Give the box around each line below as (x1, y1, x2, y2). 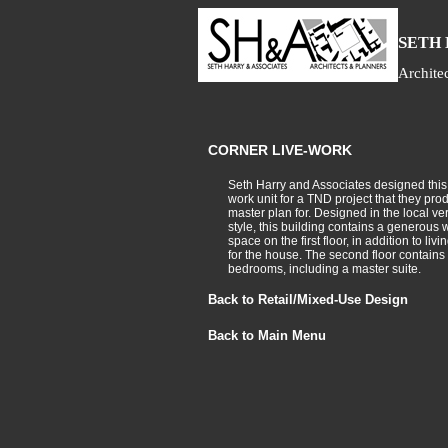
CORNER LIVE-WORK (207, 142, 352, 158)
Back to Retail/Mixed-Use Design (207, 292, 408, 307)
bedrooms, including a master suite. (227, 262, 421, 276)
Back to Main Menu (207, 328, 326, 343)
